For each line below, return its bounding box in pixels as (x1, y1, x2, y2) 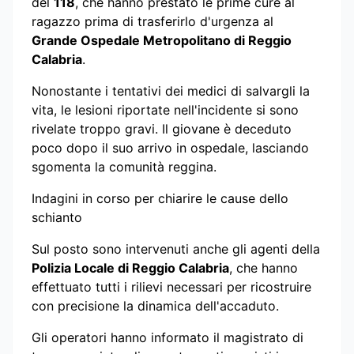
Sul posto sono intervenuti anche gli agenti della (32, 240, 320, 257)
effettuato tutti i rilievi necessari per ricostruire (32, 278, 311, 295)
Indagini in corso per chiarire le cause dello (32, 190, 288, 206)
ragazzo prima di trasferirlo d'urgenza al (32, 13, 273, 29)
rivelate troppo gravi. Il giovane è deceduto (32, 120, 292, 137)
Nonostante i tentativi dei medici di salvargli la (32, 82, 310, 99)
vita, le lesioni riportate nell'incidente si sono (32, 101, 299, 118)
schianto (32, 209, 82, 225)
